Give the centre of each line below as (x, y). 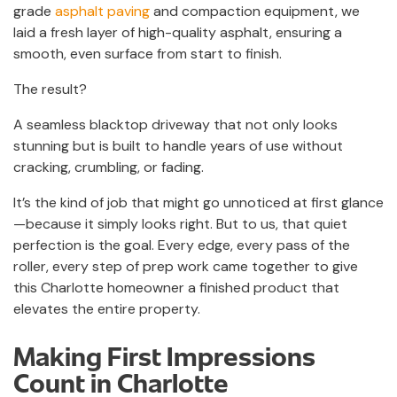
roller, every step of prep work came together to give (186, 266)
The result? (50, 89)
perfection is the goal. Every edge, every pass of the (182, 245)
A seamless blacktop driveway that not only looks (175, 124)
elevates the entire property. (107, 308)
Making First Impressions (164, 355)
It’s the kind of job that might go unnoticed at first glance (198, 202)
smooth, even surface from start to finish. (148, 53)
